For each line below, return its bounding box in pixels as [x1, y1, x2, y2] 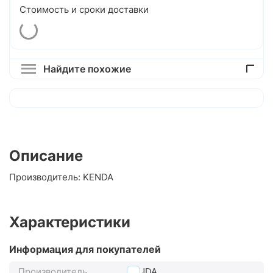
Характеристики [9, 213, 130, 232]
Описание [9, 147, 83, 165]
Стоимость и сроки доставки [19, 4, 149, 16]
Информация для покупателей [9, 243, 161, 256]
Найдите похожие [43, 63, 131, 76]
